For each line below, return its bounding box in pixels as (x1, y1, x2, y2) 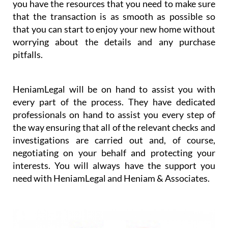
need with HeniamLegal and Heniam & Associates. (13, 172, 210, 184)
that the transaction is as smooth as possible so (13, 10, 215, 22)
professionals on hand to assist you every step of (13, 108, 215, 120)
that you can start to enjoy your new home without (13, 23, 215, 35)
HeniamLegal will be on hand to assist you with (13, 83, 215, 95)
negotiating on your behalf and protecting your (13, 147, 215, 158)
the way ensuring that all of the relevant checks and (13, 121, 215, 133)
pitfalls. (13, 48, 43, 60)
